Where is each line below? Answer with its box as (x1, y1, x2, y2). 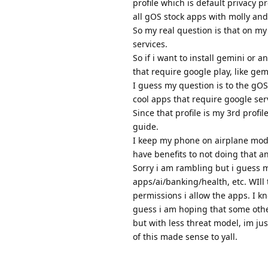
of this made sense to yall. (133, 230, 237, 242)
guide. (133, 120, 159, 132)
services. (133, 38, 167, 50)
